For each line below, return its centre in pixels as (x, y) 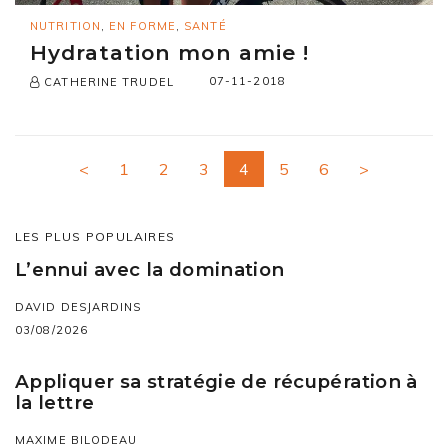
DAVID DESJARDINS (78, 307)
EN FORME (142, 25)
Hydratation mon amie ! (169, 52)
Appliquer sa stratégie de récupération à (216, 382)
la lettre (55, 403)
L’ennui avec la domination (150, 270)
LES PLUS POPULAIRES (95, 237)
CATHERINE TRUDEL (107, 81)
